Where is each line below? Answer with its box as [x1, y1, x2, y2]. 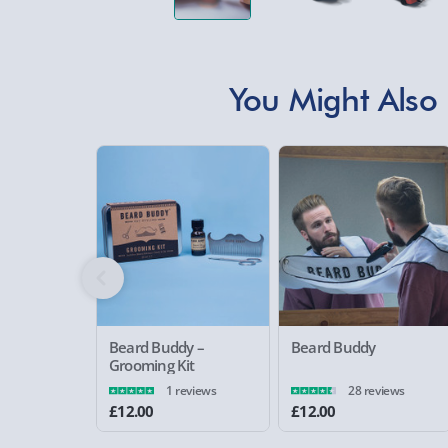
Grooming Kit [109, 354, 195, 375]
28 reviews [348, 381, 405, 399]
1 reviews [166, 381, 217, 399]
